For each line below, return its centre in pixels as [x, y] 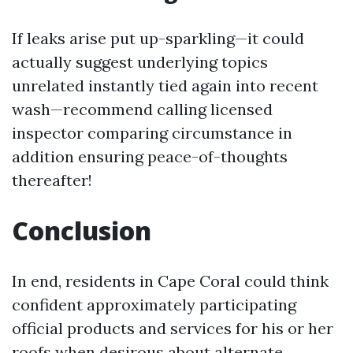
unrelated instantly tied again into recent [165, 85]
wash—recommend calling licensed [142, 109]
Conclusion [82, 230]
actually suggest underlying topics [140, 62]
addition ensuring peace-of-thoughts [150, 156]
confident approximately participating [154, 305]
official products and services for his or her [173, 328]
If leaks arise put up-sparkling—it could [158, 38]
